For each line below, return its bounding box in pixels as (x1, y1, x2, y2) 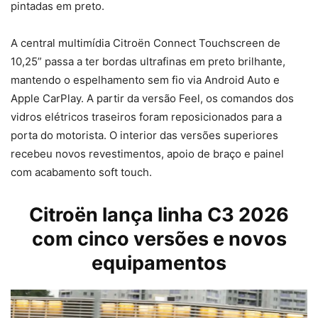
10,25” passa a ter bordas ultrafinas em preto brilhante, (11, 54, 285, 68)
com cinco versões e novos (31, 226, 287, 251)
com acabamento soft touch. (11, 165, 152, 179)
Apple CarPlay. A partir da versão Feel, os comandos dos (11, 91, 294, 105)
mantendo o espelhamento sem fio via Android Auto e (11, 72, 280, 87)
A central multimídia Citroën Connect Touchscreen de (11, 35, 280, 50)
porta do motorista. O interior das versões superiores (11, 128, 278, 142)
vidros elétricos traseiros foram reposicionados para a (11, 109, 282, 124)
